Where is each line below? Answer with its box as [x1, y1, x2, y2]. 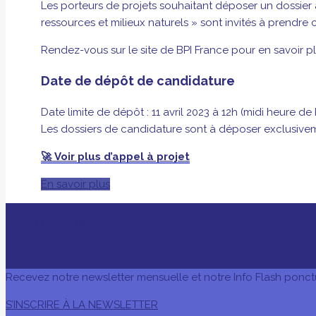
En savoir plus [41, 177, 110, 190]
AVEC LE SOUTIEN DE [6, 215, 113, 229]
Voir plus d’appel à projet [51, 150, 190, 163]
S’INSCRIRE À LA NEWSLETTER [6, 298, 158, 311]
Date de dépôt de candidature [41, 73, 235, 88]
